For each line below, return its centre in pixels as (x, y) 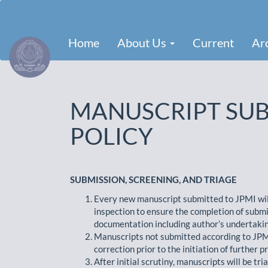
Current (214, 42)
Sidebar (38, 56)
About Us (143, 42)
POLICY (112, 136)
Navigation (45, 18)
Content (39, 43)
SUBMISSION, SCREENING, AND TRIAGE (153, 179)
